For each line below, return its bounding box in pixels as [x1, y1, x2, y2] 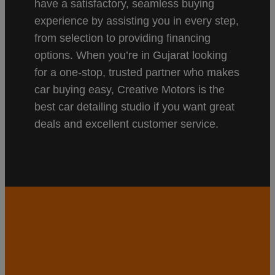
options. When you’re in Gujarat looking [34, 48, 227, 61]
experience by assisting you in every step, [34, 14, 239, 27]
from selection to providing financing [34, 31, 211, 44]
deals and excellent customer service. [34, 117, 219, 130]
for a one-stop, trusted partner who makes [34, 66, 239, 79]
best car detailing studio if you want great [34, 100, 234, 113]
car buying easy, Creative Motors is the [34, 83, 225, 96]
